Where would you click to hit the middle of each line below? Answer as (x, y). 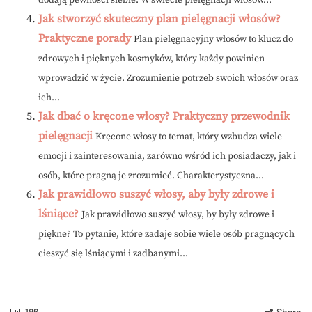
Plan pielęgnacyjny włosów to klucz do (213, 39)
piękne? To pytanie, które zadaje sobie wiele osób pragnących (166, 234)
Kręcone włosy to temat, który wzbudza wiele (189, 136)
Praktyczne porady (85, 38)
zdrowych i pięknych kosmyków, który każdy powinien (151, 58)
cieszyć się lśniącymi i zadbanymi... (113, 253)
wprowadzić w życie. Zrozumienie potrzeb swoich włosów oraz (168, 78)
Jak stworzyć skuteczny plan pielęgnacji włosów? (159, 18)
